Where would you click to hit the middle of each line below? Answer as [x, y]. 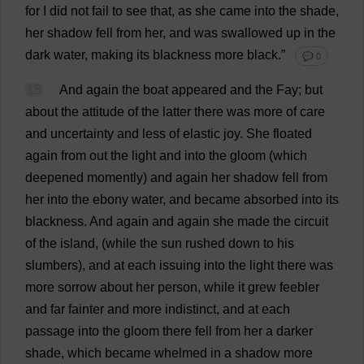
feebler [299, 287]
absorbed [271, 199]
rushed [205, 243]
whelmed [181, 353]
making [112, 55]
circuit [311, 221]
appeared [199, 90]
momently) [117, 178]
